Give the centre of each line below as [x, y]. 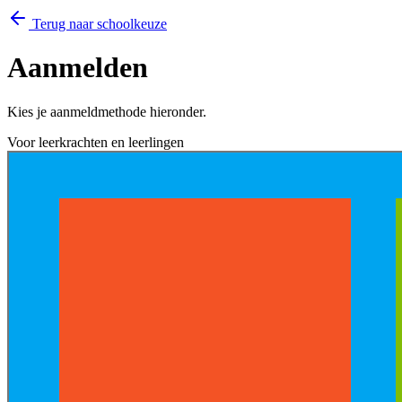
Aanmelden [78, 68]
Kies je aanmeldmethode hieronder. [107, 111]
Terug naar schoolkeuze [98, 24]
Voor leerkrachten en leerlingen [96, 142]
